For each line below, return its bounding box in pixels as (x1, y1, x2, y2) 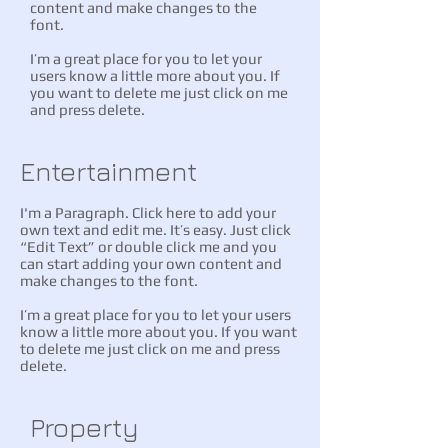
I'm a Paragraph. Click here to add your (20, 204, 276, 221)
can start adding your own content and (20, 255, 282, 272)
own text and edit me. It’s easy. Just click (20, 221, 291, 238)
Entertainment (20, 155, 204, 187)
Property (30, 411, 139, 443)
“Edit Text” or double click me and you (20, 238, 277, 255)
